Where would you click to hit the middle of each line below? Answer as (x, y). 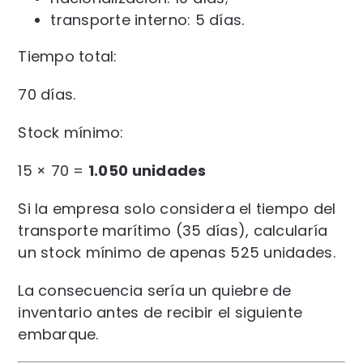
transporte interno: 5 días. (147, 20)
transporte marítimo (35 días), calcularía (173, 231)
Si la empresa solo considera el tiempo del (177, 209)
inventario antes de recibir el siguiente (160, 313)
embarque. (58, 335)
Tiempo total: (68, 57)
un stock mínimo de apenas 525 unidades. (177, 253)
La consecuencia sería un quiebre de (155, 291)
